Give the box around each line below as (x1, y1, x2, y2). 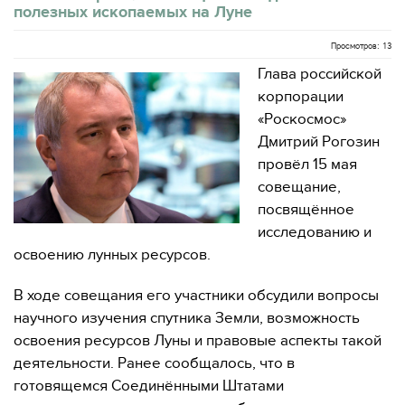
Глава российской (258, 65, 381, 83)
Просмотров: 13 (331, 41, 391, 52)
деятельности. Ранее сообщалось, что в (14, 354, 295, 372)
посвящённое (258, 201, 354, 219)
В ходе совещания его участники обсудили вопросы (14, 287, 379, 305)
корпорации (258, 88, 344, 106)
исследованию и (258, 223, 372, 241)
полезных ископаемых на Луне (14, 3, 252, 21)
